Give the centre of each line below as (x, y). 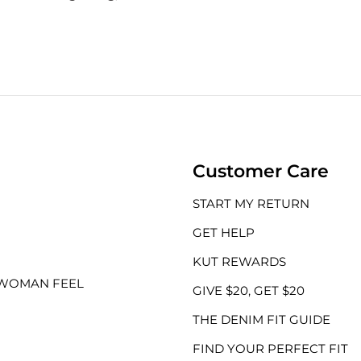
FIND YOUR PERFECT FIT (270, 349)
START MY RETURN (251, 203)
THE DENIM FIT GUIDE (261, 320)
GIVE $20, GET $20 (249, 290)
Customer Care (261, 171)
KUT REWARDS (239, 261)
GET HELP (224, 232)
